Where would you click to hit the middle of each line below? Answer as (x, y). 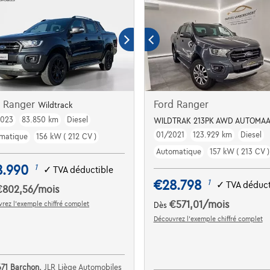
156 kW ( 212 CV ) (67, 137)
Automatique (178, 152)
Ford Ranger (181, 105)
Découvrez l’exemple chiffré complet (208, 218)
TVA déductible (83, 170)
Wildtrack (55, 105)
